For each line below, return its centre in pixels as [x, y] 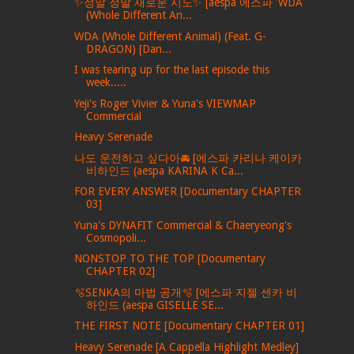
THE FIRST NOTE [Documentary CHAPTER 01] [190, 326]
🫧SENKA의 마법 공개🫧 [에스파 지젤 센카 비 [186, 292]
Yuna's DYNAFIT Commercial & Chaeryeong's [183, 225]
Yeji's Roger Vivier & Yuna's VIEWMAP [166, 103]
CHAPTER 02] [121, 271]
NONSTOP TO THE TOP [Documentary [170, 258]
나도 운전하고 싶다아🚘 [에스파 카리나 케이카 [188, 158]
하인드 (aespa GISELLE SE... [155, 305]
